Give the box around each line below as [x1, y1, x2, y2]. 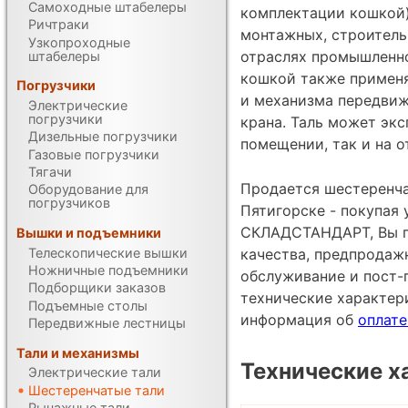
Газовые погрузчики [28, 146, 160, 162]
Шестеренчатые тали [28, 382, 166, 398]
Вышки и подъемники [16, 225, 162, 241]
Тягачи [28, 163, 73, 179]
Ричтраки [28, 16, 90, 33]
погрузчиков [28, 195, 111, 211]
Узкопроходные [28, 34, 131, 50]
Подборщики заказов [28, 280, 167, 296]
